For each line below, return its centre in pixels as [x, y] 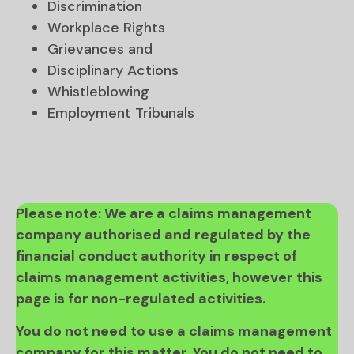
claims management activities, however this [169, 277]
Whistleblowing [98, 91]
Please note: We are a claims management [164, 213]
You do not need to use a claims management [174, 331]
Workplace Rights [106, 27]
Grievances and [100, 49]
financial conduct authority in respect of [156, 256]
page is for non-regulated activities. [141, 298]
